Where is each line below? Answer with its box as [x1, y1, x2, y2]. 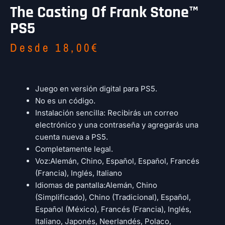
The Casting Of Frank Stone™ [10, 2, 198, 23]
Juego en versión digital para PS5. [35, 83, 157, 93]
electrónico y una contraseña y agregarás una [35, 120, 198, 130]
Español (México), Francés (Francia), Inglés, [35, 204, 191, 214]
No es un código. [35, 95, 95, 105]
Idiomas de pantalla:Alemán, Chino [35, 180, 157, 190]
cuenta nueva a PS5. [35, 132, 108, 142]
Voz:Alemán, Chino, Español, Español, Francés [35, 156, 199, 166]
